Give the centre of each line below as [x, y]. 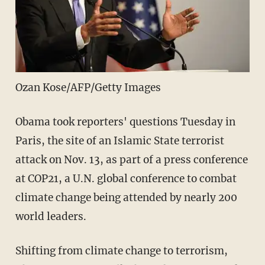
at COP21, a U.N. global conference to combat [126, 178]
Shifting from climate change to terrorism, [121, 251]
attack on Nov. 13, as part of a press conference [131, 159]
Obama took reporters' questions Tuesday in [125, 122]
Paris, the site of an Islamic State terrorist [119, 140]
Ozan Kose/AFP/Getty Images [88, 87]
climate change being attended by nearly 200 [126, 197]
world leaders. [51, 216]
